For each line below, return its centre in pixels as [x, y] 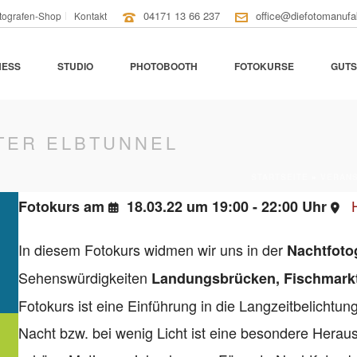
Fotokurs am [63, 206]
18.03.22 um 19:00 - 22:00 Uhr [226, 206]
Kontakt [90, 16]
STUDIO [76, 67]
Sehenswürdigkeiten [84, 277]
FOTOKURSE [265, 67]
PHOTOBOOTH [164, 67]
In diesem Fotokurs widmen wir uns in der [152, 249]
